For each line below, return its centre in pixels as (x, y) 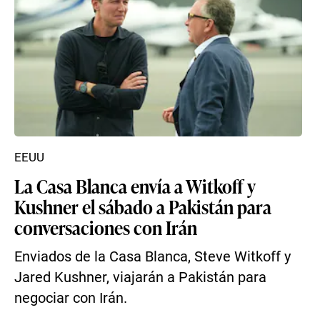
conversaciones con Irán (106, 227)
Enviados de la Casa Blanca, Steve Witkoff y (152, 257)
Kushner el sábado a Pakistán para (143, 206)
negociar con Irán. (71, 298)
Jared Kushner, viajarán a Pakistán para (140, 277)
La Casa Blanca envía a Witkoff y (135, 186)
